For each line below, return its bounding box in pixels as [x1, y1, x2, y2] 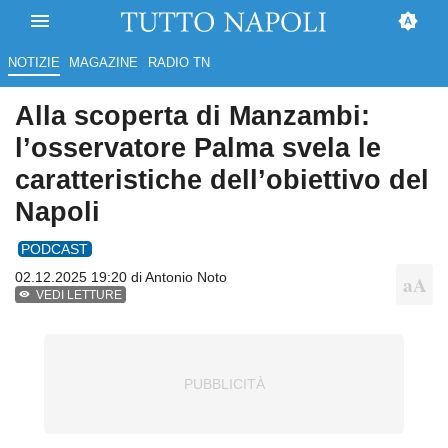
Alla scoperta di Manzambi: [15, 100, 370, 132]
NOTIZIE [7, 55, 60, 71]
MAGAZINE [69, 55, 139, 71]
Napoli [15, 196, 100, 228]
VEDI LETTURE [36, 288, 123, 303]
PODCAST [21, 240, 89, 257]
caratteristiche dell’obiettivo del [15, 164, 429, 196]
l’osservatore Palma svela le [15, 132, 381, 164]
